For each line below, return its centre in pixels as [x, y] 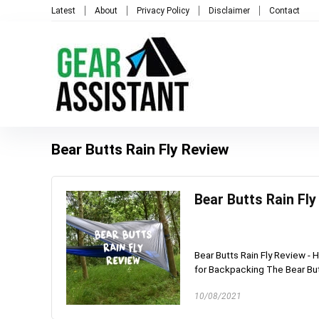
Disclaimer [229, 10]
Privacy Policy [163, 10]
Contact [284, 10]
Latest [63, 10]
